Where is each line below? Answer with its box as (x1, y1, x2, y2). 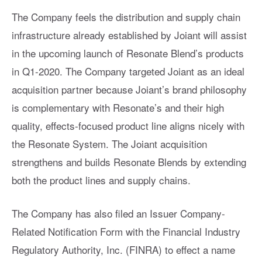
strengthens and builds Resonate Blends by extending (12, 154, 246, 170)
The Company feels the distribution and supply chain (12, 9, 240, 25)
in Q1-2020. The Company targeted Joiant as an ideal (12, 64, 244, 79)
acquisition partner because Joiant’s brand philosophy (12, 82, 247, 97)
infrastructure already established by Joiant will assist (12, 27, 247, 43)
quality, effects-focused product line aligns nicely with (12, 118, 244, 133)
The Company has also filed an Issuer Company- (12, 206, 225, 221)
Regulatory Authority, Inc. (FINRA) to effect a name (12, 242, 235, 257)
